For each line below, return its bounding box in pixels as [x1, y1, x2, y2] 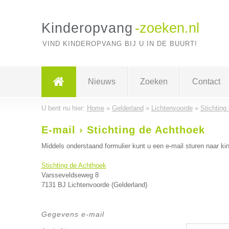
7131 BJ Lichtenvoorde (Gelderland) [41, 181, 147, 189]
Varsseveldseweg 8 [41, 171, 99, 179]
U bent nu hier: [41, 104, 87, 112]
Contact [192, 77, 220, 86]
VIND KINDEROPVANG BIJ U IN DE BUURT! [42, 40, 197, 48]
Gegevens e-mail [41, 210, 104, 218]
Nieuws [87, 77, 116, 86]
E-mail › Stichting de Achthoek [41, 124, 205, 135]
